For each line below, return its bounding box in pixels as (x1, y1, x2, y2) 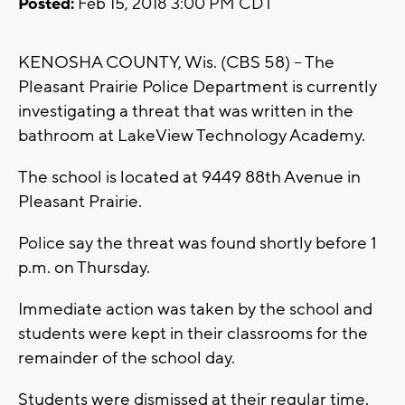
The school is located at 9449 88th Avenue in (18, 166, 361, 189)
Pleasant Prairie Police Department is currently (18, 76, 377, 99)
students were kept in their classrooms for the (18, 323, 368, 345)
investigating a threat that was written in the (18, 100, 353, 123)
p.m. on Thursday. (18, 257, 150, 279)
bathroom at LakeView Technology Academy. (18, 125, 365, 147)
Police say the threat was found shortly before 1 (18, 232, 377, 255)
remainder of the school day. (18, 347, 235, 370)
